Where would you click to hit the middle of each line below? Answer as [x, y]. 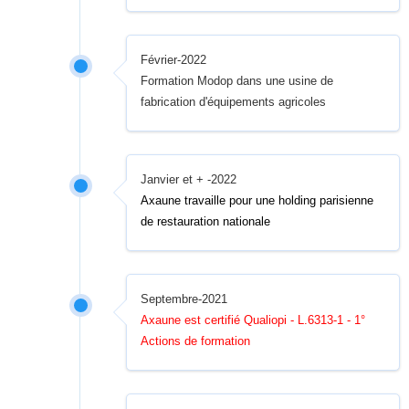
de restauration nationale [206, 221]
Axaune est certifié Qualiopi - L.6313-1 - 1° [253, 320]
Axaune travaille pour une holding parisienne [257, 200]
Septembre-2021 [184, 299]
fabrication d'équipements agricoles [234, 102]
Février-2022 [174, 60]
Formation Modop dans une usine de [237, 81]
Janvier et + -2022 [189, 179]
